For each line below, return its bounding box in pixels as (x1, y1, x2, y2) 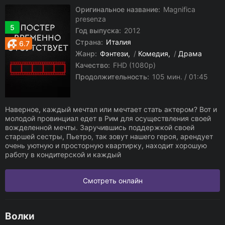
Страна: (75, 38, 103, 46)
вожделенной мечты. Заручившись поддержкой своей (5, 123, 194, 132)
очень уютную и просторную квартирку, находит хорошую (5, 141, 207, 150)
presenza (75, 15, 106, 23)
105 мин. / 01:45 (150, 72, 208, 81)
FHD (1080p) (111, 61, 156, 69)
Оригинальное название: (75, 5, 160, 14)
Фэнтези (100, 49, 128, 58)
